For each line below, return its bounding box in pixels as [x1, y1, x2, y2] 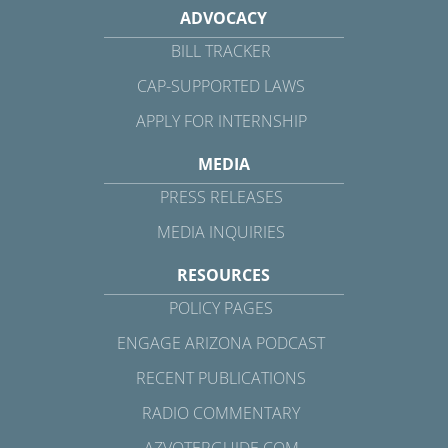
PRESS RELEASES [159, 186, 283, 209]
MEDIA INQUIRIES [157, 221, 286, 244]
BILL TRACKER [171, 40, 272, 63]
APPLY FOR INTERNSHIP [135, 110, 307, 133]
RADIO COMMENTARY [142, 402, 301, 425]
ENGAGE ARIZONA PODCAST [117, 332, 326, 355]
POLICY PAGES [169, 297, 274, 320]
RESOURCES [177, 264, 271, 287]
